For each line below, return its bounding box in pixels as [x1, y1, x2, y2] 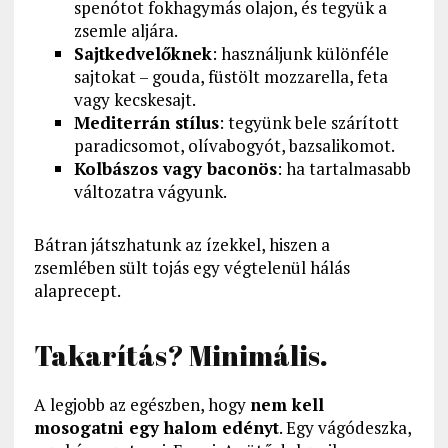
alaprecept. [33, 279, 121, 303]
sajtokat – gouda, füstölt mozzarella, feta [73, 65, 388, 89]
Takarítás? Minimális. [33, 336, 328, 375]
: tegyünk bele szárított [218, 111, 399, 135]
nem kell [249, 393, 324, 417]
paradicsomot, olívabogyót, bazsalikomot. [73, 134, 395, 158]
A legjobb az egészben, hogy [33, 393, 250, 417]
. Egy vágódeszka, [278, 416, 411, 440]
